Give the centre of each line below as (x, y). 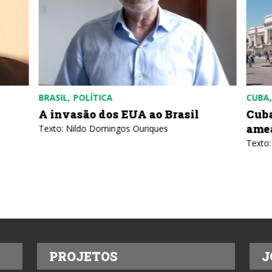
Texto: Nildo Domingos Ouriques (102, 129)
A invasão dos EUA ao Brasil (117, 114)
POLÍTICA (91, 98)
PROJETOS (83, 257)
